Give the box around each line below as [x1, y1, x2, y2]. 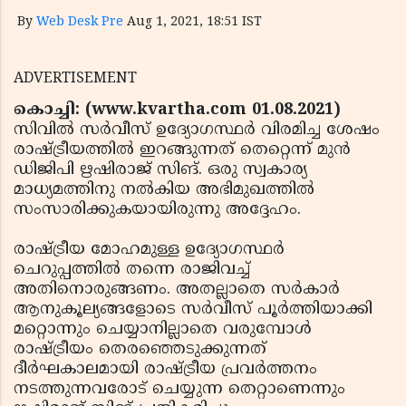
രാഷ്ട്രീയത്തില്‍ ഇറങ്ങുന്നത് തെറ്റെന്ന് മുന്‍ [14, 140, 351, 160]
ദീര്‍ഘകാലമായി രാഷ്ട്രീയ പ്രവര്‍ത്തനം [14, 359, 317, 380]
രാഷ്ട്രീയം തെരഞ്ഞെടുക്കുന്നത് [14, 339, 266, 360]
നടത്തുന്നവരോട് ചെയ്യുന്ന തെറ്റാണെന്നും [14, 379, 345, 400]
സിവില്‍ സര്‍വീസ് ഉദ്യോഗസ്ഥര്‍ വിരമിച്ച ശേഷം [14, 120, 380, 140]
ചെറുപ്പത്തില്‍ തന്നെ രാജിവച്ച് [14, 259, 250, 280]
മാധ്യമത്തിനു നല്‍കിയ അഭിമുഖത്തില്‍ [14, 179, 314, 200]
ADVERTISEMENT [14, 70, 137, 88]
